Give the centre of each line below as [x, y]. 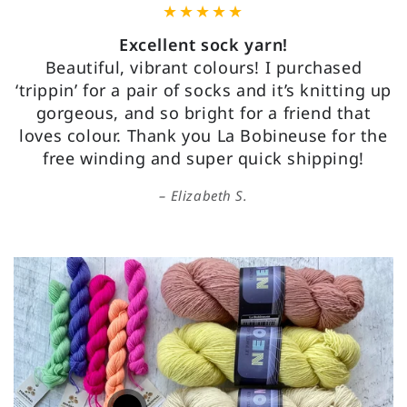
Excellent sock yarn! [203, 44]
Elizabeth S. [209, 195]
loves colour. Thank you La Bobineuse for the [203, 135]
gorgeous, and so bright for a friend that [203, 112]
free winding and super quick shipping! [203, 158]
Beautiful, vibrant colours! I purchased [203, 67]
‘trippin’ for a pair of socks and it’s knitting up [203, 89]
